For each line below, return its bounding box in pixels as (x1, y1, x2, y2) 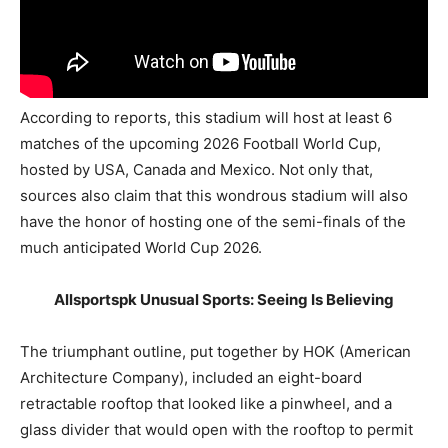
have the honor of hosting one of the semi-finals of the (20, 212, 406, 232)
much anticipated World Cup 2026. (20, 238, 262, 258)
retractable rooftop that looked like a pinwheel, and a (20, 394, 392, 414)
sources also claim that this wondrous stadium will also (20, 186, 408, 206)
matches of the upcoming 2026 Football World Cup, (20, 134, 381, 154)
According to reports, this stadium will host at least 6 (20, 108, 392, 128)
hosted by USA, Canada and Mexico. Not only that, (20, 160, 373, 180)
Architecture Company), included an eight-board (20, 368, 362, 388)
